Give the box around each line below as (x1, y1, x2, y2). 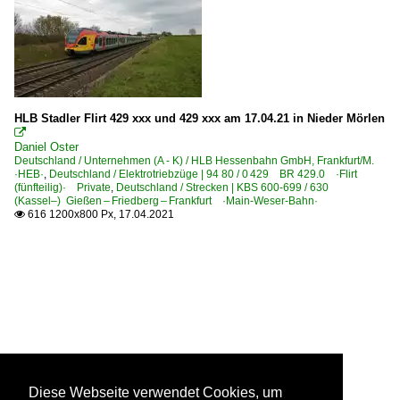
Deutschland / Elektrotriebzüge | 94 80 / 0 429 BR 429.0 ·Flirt (49, 167, 357, 180)
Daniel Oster (14, 139, 79, 154)
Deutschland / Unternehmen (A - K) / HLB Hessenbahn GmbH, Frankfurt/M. (14, 154, 385, 167)
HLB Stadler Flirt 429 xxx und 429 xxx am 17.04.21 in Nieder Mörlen (14, 111, 385, 125)
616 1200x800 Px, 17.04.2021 (25, 207, 174, 221)
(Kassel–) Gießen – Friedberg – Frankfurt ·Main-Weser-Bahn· (14, 194, 318, 207)
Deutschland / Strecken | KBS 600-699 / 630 (116, 180, 339, 194)
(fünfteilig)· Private (14, 180, 111, 194)
